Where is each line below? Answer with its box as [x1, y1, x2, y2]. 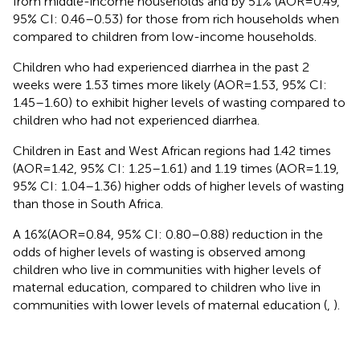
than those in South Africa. [13, 195, 163, 211]
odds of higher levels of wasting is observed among [13, 243, 305, 260]
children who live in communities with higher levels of [13, 261, 321, 277]
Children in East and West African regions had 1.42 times [13, 142, 331, 158]
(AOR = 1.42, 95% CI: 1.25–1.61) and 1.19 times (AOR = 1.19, [13, 160, 339, 176]
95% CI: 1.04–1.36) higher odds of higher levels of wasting [13, 178, 344, 194]
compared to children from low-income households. [13, 28, 317, 44]
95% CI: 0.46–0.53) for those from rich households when [13, 10, 339, 27]
